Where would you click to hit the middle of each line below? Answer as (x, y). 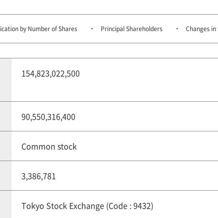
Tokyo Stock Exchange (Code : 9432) (87, 205)
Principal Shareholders (132, 28)
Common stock (49, 146)
